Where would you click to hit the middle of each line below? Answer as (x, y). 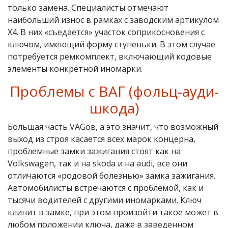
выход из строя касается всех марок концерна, (102, 139)
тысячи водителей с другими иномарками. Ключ (105, 200)
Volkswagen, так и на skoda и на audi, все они (97, 163)
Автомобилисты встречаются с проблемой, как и (106, 188)
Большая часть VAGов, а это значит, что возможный (113, 126)
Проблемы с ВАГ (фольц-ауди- (114, 91)
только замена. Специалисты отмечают (88, 7)
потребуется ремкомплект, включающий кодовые (110, 56)
